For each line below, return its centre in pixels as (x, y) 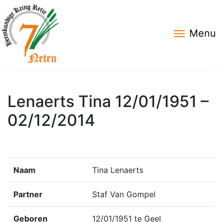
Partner (28, 194)
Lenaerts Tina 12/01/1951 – (108, 101)
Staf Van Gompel (124, 194)
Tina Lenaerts (118, 170)
